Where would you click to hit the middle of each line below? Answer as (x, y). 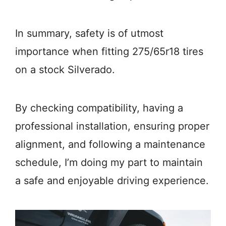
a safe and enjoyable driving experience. (112, 181)
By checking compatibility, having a (99, 108)
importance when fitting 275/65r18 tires (109, 52)
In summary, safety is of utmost (89, 34)
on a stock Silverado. (65, 70)
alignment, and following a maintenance (110, 145)
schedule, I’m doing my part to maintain (109, 163)
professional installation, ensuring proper (112, 126)
